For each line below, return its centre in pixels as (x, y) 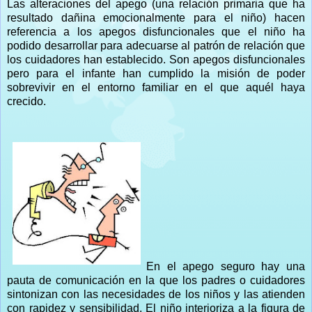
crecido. (26, 101)
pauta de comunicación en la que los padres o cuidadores (156, 280)
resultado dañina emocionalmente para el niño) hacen (156, 17)
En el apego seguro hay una (226, 266)
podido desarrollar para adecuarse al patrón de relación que (156, 45)
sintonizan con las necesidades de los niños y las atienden (156, 294)
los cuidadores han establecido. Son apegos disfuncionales (156, 59)
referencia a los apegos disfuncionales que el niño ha (156, 31)
